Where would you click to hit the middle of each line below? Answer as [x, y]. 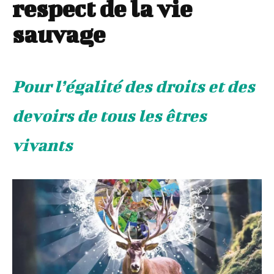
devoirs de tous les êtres [109, 116]
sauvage [59, 35]
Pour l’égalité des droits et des [134, 86]
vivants [43, 145]
